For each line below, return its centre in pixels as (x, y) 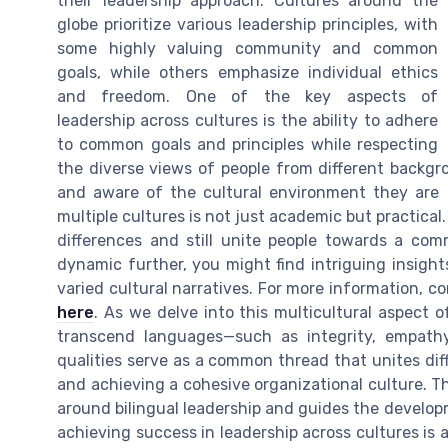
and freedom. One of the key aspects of (247, 96)
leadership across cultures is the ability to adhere (247, 120)
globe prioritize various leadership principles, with (247, 24)
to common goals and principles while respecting (247, 144)
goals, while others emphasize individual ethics (247, 72)
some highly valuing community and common (247, 48)
